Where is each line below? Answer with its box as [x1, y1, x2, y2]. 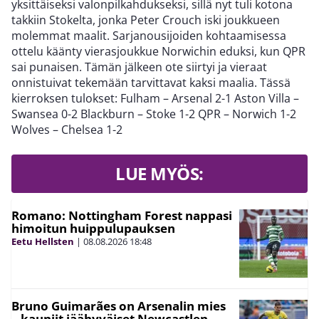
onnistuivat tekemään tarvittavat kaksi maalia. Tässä [11, 75, 291, 90]
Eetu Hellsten [11, 235, 74, 248]
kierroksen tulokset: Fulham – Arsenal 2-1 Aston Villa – [11, 90, 299, 106]
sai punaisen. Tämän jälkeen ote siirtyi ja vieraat [11, 59, 267, 75]
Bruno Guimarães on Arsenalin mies [11, 298, 226, 314]
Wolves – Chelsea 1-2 [11, 122, 122, 137]
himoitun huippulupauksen [11, 220, 175, 236]
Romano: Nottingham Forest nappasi [11, 207, 232, 224]
